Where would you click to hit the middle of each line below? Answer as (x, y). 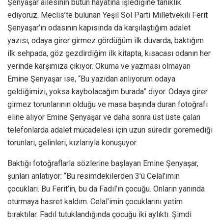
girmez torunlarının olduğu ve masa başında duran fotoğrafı (108, 104)
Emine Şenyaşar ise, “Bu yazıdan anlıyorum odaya (91, 79)
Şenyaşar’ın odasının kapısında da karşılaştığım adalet (99, 27)
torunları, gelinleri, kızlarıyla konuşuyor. (72, 142)
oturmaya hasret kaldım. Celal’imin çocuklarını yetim (95, 201)
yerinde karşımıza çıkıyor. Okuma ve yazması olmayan (99, 66)
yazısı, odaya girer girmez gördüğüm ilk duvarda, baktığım (106, 40)
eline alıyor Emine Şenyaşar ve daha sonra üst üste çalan (104, 117)
